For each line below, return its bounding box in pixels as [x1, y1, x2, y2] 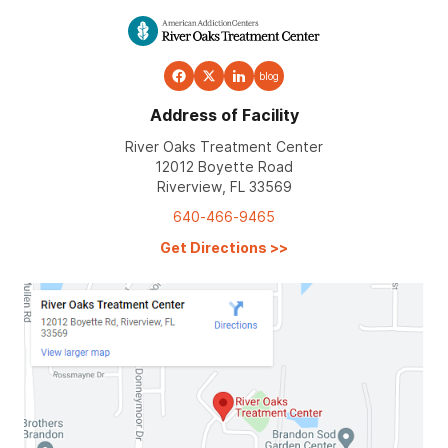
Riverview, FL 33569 [156, 178, 292, 195]
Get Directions [160, 239, 267, 256]
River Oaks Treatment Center [125, 138, 323, 155]
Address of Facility [149, 105, 299, 125]
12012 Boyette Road [155, 158, 293, 175]
